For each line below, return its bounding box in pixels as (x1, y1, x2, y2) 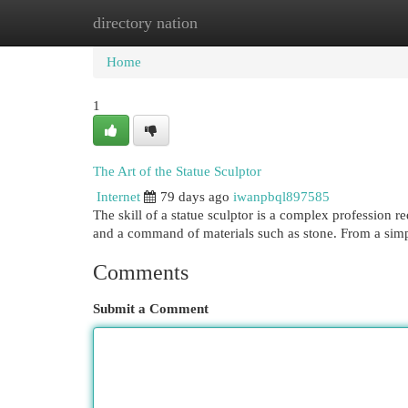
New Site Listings (182, 15, 281, 30)
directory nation (93, 14, 198, 32)
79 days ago (160, 189, 229, 204)
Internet (97, 189, 140, 204)
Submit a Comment (93, 301, 209, 316)
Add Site (309, 15, 358, 30)
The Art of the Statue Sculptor (93, 164, 261, 178)
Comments (93, 260, 189, 284)
